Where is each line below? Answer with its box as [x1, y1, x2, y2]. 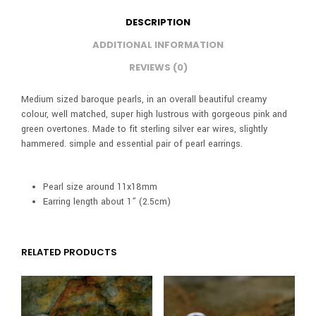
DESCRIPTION [126, 15, 190, 29]
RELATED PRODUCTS [21, 245, 117, 259]
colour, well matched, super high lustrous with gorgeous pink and [21, 108, 287, 121]
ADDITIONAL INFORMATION [92, 37, 224, 51]
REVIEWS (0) [128, 60, 188, 74]
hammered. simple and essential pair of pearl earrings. [21, 138, 243, 151]
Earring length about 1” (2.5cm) [42, 195, 171, 209]
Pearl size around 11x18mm [42, 181, 157, 194]
